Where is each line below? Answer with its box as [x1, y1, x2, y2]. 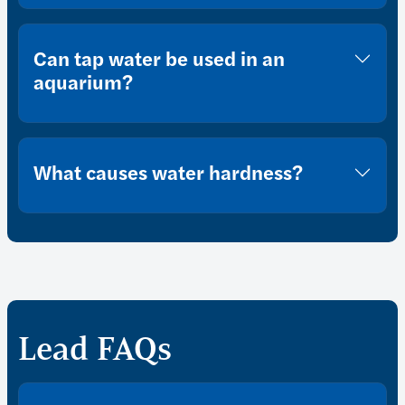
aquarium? [33, 67, 133, 97]
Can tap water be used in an [33, 43, 285, 73]
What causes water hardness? [33, 157, 303, 187]
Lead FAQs [18, 329, 172, 369]
